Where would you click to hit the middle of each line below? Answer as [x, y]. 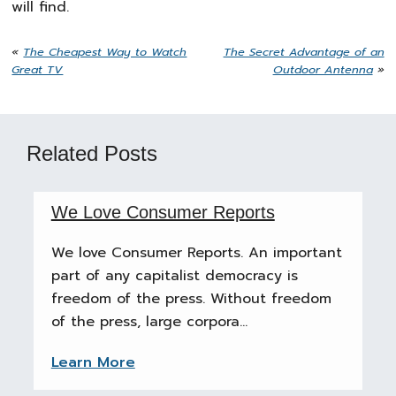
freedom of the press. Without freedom [191, 299]
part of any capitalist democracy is [174, 276]
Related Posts [92, 153]
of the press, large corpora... [149, 322]
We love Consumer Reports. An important [196, 253]
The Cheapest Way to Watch [105, 52]
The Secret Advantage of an [304, 52]
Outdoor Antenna [323, 69]
